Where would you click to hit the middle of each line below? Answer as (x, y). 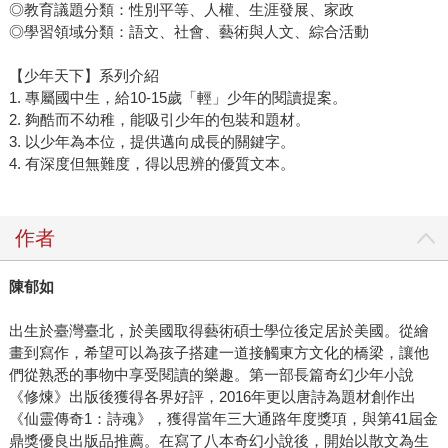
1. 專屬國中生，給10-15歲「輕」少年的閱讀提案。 (177, 97)
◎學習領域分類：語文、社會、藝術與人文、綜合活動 (188, 31)
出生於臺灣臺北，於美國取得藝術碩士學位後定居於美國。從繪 (218, 330)
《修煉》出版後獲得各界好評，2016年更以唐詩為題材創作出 (212, 396)
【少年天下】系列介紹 (83, 75)
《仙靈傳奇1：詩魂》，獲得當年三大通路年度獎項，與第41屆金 (223, 418)
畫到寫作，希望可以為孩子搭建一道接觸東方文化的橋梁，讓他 (218, 352)
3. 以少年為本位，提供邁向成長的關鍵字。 (151, 141)
